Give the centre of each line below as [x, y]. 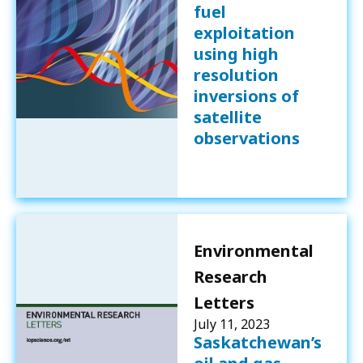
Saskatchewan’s [257, 342]
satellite [227, 117]
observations [246, 138]
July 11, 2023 [231, 324]
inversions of [246, 96]
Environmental [253, 250]
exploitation [244, 32]
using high [236, 53]
